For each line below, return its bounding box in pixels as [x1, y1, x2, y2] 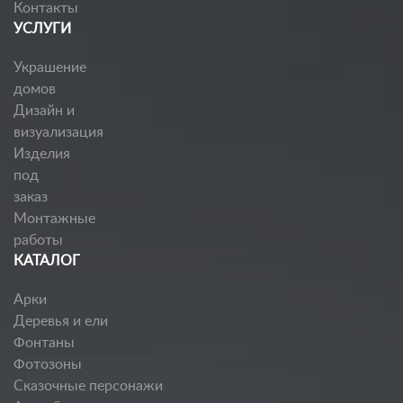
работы [13, 233, 63, 247]
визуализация [13, 125, 103, 139]
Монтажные [13, 211, 95, 226]
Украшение [13, 60, 86, 75]
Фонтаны [13, 336, 75, 350]
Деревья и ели [13, 314, 108, 328]
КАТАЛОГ [13, 254, 80, 268]
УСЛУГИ [13, 22, 71, 36]
